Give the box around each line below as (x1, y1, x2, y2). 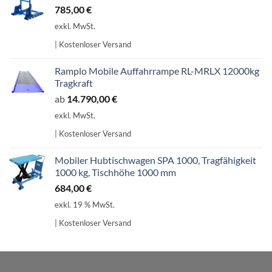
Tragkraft (55, 76, 93, 89)
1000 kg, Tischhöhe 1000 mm (55, 166, 176, 178)
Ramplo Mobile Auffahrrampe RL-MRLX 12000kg (55, 64, 259, 76)
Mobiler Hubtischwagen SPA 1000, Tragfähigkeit (55, 154, 256, 166)
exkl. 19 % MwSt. (55, 200, 115, 210)
